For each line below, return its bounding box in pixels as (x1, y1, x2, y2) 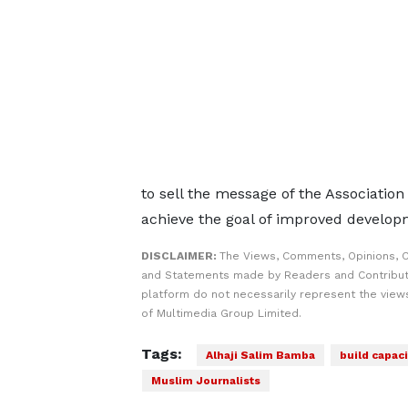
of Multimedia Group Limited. (140, 307, 301, 320)
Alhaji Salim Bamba (205, 349, 315, 362)
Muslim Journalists (150, 374, 260, 387)
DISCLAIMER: (140, 250, 219, 262)
